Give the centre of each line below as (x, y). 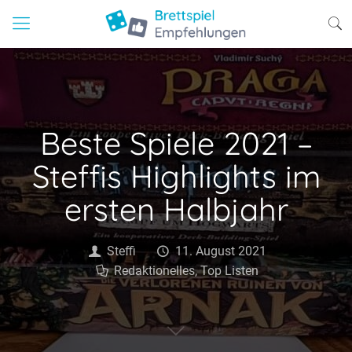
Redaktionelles (155, 271)
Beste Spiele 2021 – (176, 143)
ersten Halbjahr (176, 209)
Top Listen (230, 271)
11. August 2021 (220, 251)
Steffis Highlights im (176, 176)
